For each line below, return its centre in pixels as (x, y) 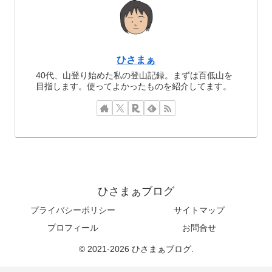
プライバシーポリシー (73, 210)
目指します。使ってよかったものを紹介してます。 (134, 87)
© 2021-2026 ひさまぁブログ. (136, 249)
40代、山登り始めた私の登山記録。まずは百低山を (134, 76)
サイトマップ (199, 210)
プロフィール (73, 227)
